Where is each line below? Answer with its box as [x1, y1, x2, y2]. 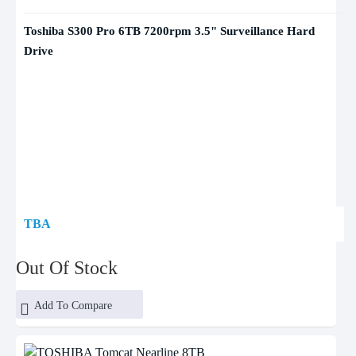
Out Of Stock [16, 257, 118, 278]
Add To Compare [33, 300, 112, 311]
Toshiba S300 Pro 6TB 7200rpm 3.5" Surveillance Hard [24, 25, 315, 37]
